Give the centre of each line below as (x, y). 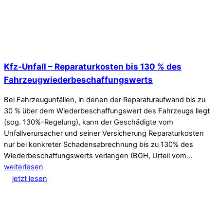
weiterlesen (24, 167)
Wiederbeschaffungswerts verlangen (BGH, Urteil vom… (98, 156)
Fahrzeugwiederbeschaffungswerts (78, 80)
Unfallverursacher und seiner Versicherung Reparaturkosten (104, 134)
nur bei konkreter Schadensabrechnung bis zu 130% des (99, 145)
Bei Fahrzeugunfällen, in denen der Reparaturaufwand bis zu (105, 100)
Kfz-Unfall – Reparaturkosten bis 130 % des (93, 67)
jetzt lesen (29, 178)
